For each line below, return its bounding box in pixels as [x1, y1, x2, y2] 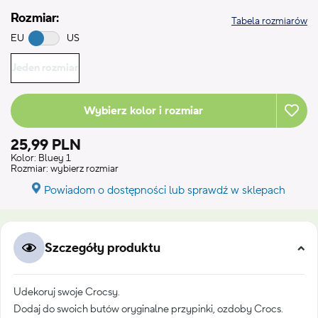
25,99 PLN [11, 136, 81, 155]
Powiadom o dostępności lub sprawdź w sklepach [44, 183, 286, 198]
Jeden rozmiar [11, 61, 79, 75]
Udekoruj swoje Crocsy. [13, 285, 120, 300]
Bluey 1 [38, 152, 71, 165]
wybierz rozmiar [50, 163, 119, 176]
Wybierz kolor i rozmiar [83, 103, 203, 118]
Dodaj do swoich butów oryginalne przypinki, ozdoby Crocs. [13, 302, 283, 317]
